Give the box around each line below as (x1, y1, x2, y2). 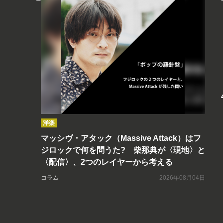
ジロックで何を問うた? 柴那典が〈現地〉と (41, 146, 205, 155)
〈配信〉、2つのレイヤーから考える (41, 158, 173, 167)
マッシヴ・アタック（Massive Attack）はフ (41, 134, 201, 143)
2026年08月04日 (159, 174, 205, 182)
